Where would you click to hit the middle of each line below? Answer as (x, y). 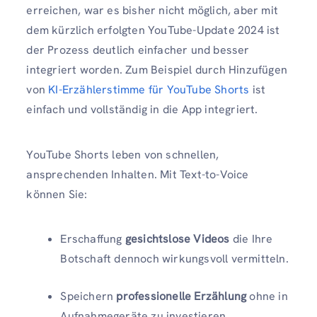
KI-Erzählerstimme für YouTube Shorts (149, 90)
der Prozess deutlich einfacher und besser (138, 50)
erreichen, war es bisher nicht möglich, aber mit (152, 11)
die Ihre (251, 238)
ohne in (267, 296)
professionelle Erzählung (181, 296)
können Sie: (57, 194)
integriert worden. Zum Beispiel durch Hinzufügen (157, 70)
